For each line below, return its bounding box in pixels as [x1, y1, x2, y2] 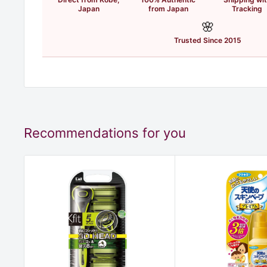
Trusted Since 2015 [174, 35, 241, 45]
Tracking [232, 4, 263, 13]
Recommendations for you [24, 125, 186, 141]
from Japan [148, 4, 188, 13]
